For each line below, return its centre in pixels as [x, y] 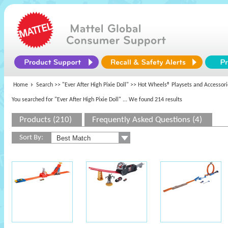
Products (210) [46, 120]
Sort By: [31, 138]
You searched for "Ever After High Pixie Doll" [66, 100]
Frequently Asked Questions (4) [147, 120]
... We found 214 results [152, 100]
